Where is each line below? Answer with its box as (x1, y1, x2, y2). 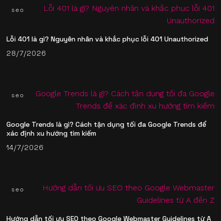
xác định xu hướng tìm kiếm (6, 129, 97, 138)
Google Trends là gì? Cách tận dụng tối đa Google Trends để (6, 120, 207, 129)
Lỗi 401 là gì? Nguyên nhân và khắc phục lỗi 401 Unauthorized (6, 35, 209, 44)
